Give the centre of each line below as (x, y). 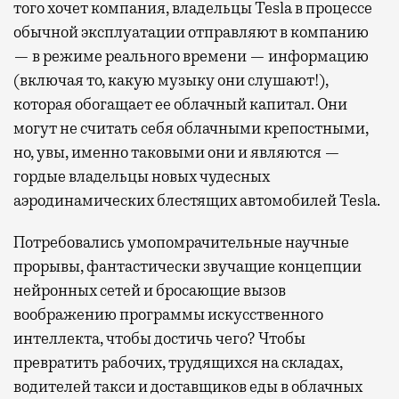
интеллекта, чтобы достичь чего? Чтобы (159, 338)
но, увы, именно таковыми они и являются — (177, 152)
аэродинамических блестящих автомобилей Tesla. (197, 200)
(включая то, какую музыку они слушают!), (171, 80)
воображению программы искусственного (168, 314)
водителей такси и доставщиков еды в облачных (188, 386)
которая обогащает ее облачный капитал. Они (180, 104)
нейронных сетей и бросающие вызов (150, 290)
